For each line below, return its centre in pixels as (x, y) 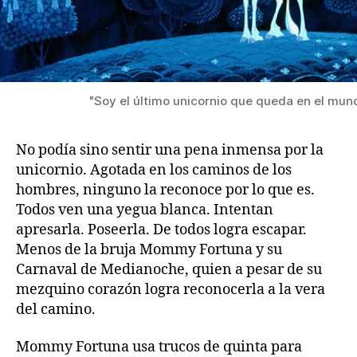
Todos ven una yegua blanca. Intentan (145, 210)
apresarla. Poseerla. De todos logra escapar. (161, 229)
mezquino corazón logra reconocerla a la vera (171, 289)
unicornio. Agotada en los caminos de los (154, 170)
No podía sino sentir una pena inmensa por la (170, 150)
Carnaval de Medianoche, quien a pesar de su (169, 269)
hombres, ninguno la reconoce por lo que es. (165, 190)
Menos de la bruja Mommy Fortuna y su (149, 249)
